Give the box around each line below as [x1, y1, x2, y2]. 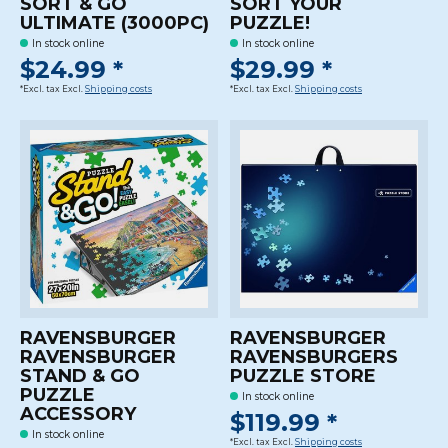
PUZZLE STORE [229, 365, 376, 388]
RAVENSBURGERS [229, 346, 398, 369]
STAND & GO [20, 365, 140, 388]
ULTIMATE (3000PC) [20, 12, 209, 35]
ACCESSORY [20, 403, 136, 426]
